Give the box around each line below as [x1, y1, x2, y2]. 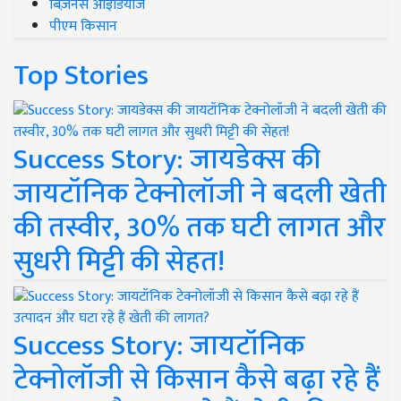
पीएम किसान [49, 14, 117, 39]
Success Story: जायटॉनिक [13, 322, 304, 371]
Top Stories [13, 52, 149, 100]
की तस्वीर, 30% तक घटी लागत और [13, 204, 386, 252]
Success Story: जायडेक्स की [13, 136, 320, 184]
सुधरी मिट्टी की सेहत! [13, 238, 225, 286]
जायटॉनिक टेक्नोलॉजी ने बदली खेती [13, 170, 387, 218]
